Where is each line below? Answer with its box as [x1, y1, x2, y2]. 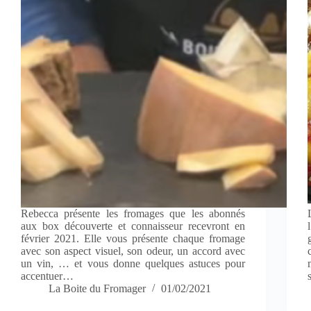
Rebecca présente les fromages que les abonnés [21, 208, 246, 220]
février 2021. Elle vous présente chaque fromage [21, 233, 246, 245]
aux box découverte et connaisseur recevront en [21, 220, 246, 233]
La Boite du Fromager [49, 283, 146, 295]
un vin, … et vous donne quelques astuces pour [21, 258, 246, 270]
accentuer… [21, 270, 74, 283]
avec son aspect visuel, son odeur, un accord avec [21, 245, 246, 258]
